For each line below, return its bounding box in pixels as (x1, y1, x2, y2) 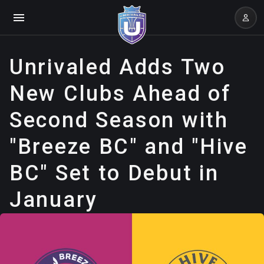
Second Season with (9, 108, 229, 133)
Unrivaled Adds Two (9, 55, 226, 80)
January (9, 187, 98, 212)
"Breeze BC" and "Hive (9, 134, 248, 159)
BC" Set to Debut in (9, 161, 219, 186)
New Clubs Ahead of (9, 81, 232, 106)
